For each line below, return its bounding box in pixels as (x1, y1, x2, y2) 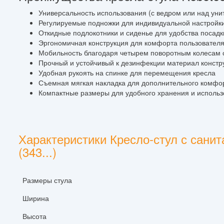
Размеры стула (22, 174, 72, 185)
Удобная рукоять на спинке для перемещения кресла (38, 67, 215, 77)
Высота (22, 210, 46, 221)
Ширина (22, 192, 49, 203)
